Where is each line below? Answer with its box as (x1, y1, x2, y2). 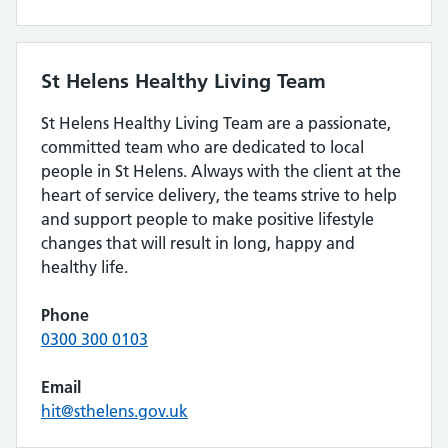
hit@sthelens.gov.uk (41, 401, 188, 421)
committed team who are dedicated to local (41, 137, 364, 157)
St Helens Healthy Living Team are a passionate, (41, 113, 391, 133)
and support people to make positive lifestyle (41, 209, 374, 229)
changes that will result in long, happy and (41, 233, 355, 253)
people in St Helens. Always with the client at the (41, 161, 401, 181)
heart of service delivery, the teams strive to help (41, 185, 397, 205)
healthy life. (41, 257, 128, 277)
